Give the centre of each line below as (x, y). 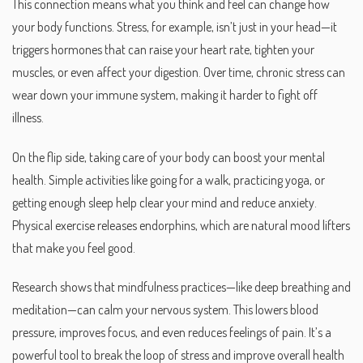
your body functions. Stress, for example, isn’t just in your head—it (175, 26)
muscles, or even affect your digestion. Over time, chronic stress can (179, 72)
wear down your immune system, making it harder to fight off (165, 94)
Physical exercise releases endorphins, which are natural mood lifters (181, 225)
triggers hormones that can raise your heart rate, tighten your (163, 49)
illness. (28, 117)
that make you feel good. (74, 248)
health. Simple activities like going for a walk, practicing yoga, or (169, 179)
